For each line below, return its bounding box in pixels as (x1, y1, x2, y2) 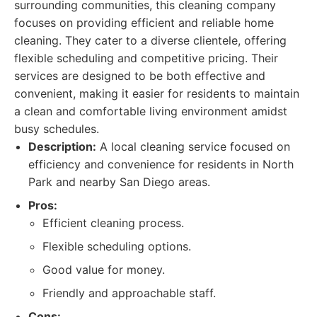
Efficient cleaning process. (42, 216, 184, 230)
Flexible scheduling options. (42, 239, 191, 253)
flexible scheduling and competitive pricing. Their (14, 51, 278, 65)
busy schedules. (14, 122, 99, 136)
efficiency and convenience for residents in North (28, 157, 294, 171)
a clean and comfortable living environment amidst (14, 104, 287, 118)
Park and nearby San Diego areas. (28, 175, 210, 189)
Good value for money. (42, 263, 165, 277)
